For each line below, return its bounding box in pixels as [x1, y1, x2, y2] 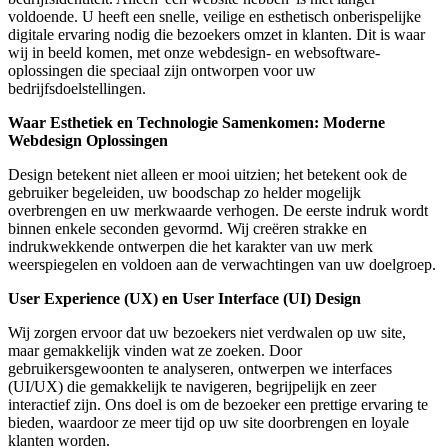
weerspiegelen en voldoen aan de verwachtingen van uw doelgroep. [8, 256, 436, 274]
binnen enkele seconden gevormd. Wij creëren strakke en [8, 220, 367, 238]
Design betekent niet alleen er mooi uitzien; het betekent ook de [8, 166, 407, 184]
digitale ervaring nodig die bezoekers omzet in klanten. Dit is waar [8, 26, 425, 44]
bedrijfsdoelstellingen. [8, 80, 146, 98]
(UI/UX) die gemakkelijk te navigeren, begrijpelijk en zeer [8, 378, 376, 396]
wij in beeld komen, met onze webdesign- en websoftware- [8, 44, 380, 62]
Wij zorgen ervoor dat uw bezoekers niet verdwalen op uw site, [8, 324, 406, 342]
